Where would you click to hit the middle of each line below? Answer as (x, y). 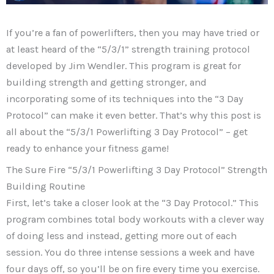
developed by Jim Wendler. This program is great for (124, 66)
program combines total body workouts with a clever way (135, 220)
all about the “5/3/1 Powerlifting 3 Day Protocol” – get (127, 132)
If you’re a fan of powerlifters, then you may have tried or (133, 33)
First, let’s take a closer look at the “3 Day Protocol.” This (132, 203)
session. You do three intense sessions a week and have (130, 253)
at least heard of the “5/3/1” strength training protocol (128, 50)
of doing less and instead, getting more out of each (121, 236)
